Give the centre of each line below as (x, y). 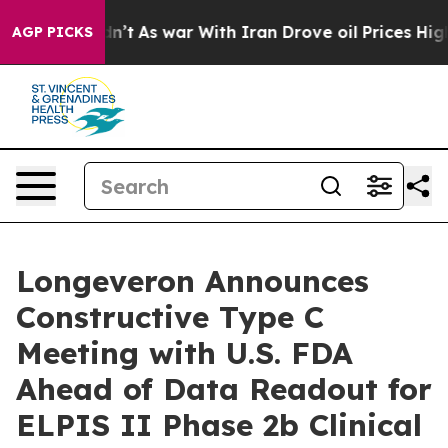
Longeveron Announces (192, 281)
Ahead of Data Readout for (224, 389)
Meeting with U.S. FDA (184, 353)
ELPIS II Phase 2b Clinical (219, 425)
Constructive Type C (170, 317)
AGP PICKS (52, 32)
